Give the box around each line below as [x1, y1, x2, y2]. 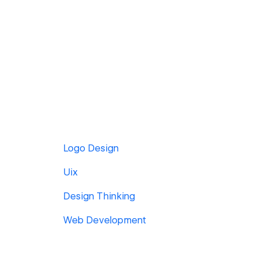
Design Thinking [63, 191, 135, 202]
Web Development [63, 215, 146, 226]
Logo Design [63, 143, 119, 154]
